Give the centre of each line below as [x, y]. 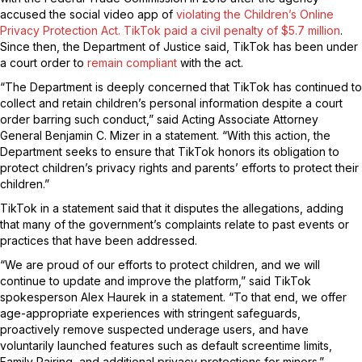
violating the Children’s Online [255, 14]
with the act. [212, 63]
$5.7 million [311, 30]
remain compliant [134, 63]
